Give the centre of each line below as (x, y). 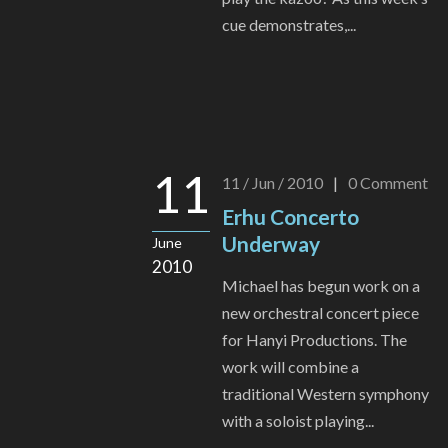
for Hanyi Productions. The (314, 340)
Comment (394, 183)
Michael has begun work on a (321, 286)
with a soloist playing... (298, 421)
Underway (271, 244)
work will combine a (290, 367)
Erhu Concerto (290, 217)
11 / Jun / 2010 (272, 183)
